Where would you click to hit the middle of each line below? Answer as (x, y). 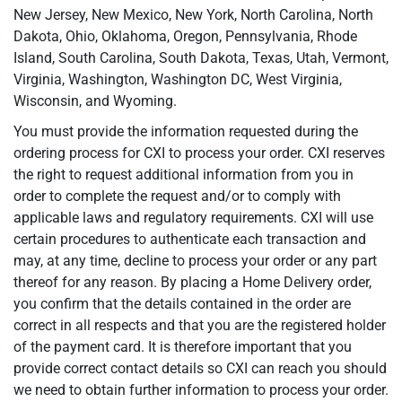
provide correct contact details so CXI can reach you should (200, 368)
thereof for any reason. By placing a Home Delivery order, (192, 282)
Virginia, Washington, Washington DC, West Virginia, (178, 79)
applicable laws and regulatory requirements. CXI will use (193, 218)
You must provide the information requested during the (186, 131)
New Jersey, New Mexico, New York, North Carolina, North (193, 15)
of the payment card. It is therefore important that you (183, 347)
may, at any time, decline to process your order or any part (195, 261)
